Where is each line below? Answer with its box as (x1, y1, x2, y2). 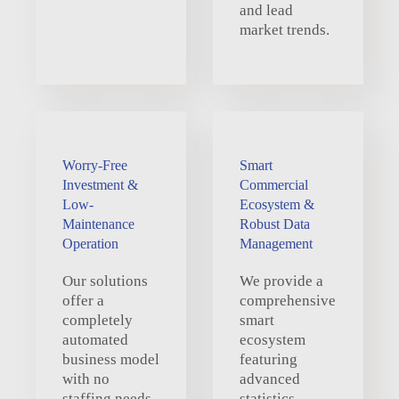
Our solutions (62, 272, 148, 289)
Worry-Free (62, 157, 127, 173)
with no (62, 370, 110, 387)
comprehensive (240, 291, 336, 309)
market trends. (240, 20, 330, 38)
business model (62, 350, 159, 368)
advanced (240, 370, 300, 387)
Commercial (240, 176, 308, 192)
